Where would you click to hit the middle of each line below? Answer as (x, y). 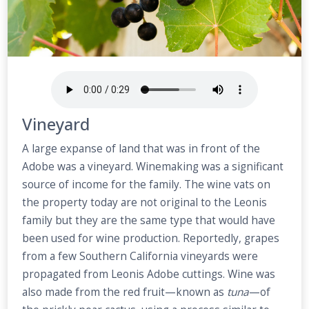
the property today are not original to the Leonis (145, 202)
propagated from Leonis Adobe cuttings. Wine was (149, 274)
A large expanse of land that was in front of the (141, 148)
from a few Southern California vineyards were (140, 256)
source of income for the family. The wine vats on (147, 184)
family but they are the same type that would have (149, 220)
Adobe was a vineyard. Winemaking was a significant (153, 166)
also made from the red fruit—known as (125, 292)
